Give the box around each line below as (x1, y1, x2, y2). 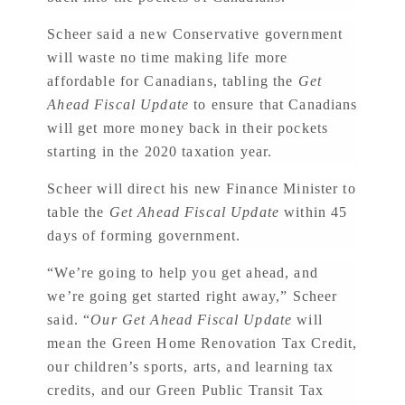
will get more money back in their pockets (47, 119, 329, 136)
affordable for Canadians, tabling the (47, 72, 298, 89)
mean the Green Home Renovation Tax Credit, (47, 334, 358, 351)
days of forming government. (47, 227, 241, 243)
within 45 (278, 203, 348, 220)
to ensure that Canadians (189, 96, 358, 112)
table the (47, 203, 109, 220)
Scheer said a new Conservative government (47, 25, 344, 42)
